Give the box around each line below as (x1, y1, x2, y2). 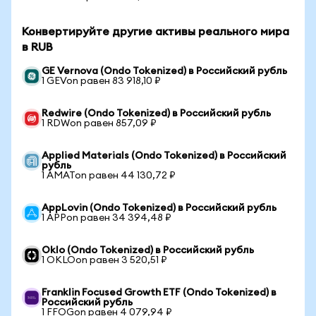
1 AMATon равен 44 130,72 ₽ (42, 171, 176, 181)
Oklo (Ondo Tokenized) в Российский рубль (42, 245, 254, 255)
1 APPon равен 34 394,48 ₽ (42, 213, 171, 223)
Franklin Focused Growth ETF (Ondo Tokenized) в (42, 288, 276, 298)
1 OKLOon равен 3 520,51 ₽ (42, 255, 167, 265)
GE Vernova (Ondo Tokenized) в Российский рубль (42, 66, 287, 76)
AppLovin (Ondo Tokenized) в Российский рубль (42, 203, 276, 213)
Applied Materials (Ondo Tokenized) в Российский (42, 151, 286, 161)
